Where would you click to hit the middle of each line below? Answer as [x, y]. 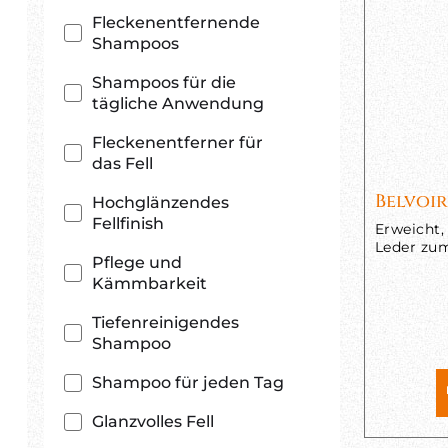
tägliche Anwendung [178, 103]
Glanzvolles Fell [153, 421]
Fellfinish [128, 223]
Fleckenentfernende [176, 22]
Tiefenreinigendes [165, 322]
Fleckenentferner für [177, 142]
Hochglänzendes [160, 202]
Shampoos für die [164, 82]
